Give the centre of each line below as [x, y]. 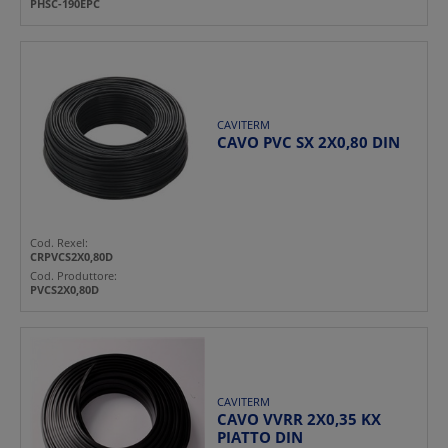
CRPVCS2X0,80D [71, 256]
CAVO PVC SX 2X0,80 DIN [308, 142]
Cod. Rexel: [59, 242]
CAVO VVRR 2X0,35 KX [298, 418]
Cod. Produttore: [73, 275]
